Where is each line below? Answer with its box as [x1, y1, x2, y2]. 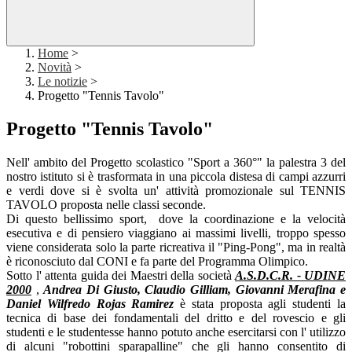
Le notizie [38, 75, 87, 89]
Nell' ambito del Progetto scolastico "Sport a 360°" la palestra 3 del [6, 156, 346, 170]
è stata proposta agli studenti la [180, 297, 346, 311]
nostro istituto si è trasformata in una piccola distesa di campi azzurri [6, 170, 346, 184]
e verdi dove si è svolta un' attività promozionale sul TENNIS [6, 184, 346, 198]
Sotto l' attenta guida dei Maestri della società [6, 269, 232, 283]
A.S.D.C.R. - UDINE [235, 269, 346, 283]
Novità [38, 60, 71, 75]
